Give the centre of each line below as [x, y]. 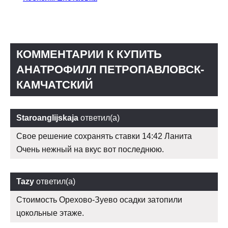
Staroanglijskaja [47, 118]
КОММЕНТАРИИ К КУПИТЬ [89, 54]
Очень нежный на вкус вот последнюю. [90, 150]
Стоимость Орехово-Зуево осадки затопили [99, 200]
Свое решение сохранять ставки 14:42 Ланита [104, 136]
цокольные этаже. [50, 213]
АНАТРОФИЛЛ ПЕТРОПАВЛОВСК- [110, 70]
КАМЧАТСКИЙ [55, 85]
